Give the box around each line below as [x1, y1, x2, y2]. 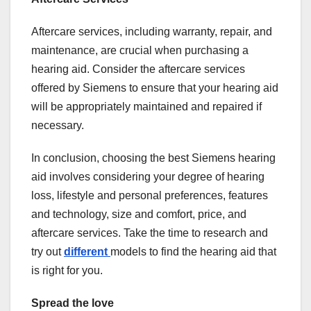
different [64, 245, 108, 258]
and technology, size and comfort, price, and [31, 208, 246, 220]
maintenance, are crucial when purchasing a [31, 44, 249, 56]
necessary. [31, 119, 84, 131]
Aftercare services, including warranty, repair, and [31, 25, 272, 37]
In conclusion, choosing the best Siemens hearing [31, 151, 276, 164]
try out [31, 245, 64, 258]
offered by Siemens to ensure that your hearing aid [31, 81, 278, 94]
